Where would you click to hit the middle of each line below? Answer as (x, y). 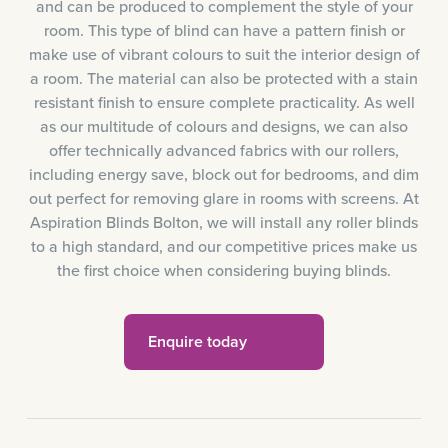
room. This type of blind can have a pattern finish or (224, 30)
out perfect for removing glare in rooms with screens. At (224, 198)
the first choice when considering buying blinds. (224, 270)
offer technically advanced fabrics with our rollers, (224, 150)
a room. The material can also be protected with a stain (224, 78)
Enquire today (197, 342)
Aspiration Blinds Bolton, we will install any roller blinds (224, 222)
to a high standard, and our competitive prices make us (224, 246)
